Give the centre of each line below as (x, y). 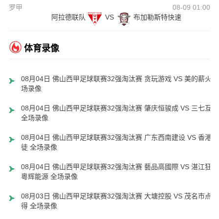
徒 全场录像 (39, 147)
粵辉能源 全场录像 (49, 177)
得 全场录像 (39, 206)
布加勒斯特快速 (157, 17)
